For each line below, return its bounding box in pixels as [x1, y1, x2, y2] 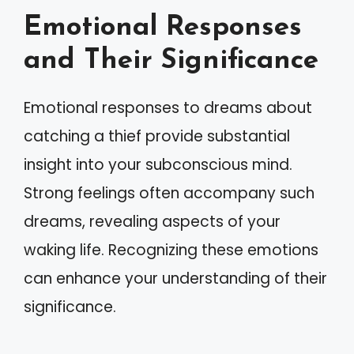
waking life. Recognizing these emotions [24, 239, 318, 261]
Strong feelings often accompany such [24, 183, 314, 204]
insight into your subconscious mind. [24, 154, 292, 175]
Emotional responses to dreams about [24, 97, 312, 119]
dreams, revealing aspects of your [24, 211, 281, 232]
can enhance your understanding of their [24, 268, 327, 289]
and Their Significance [24, 47, 318, 75]
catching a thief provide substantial [24, 126, 290, 147]
